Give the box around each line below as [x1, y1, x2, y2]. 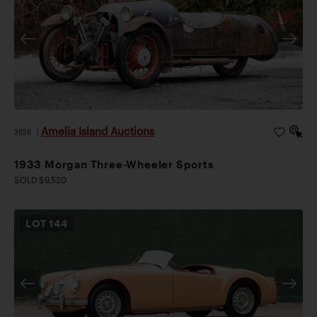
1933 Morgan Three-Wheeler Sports [14, 158, 214, 171]
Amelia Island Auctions [41, 125, 154, 138]
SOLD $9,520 [14, 175, 67, 185]
